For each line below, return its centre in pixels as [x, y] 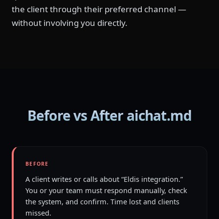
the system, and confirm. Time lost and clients [102, 201]
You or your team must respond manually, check [106, 190]
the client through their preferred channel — [99, 9]
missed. [38, 213]
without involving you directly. [70, 23]
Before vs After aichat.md [109, 115]
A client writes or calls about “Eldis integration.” [104, 179]
